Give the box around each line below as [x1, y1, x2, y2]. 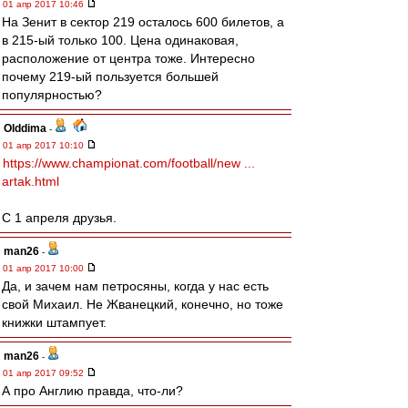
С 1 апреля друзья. [2, 210, 117, 225]
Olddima [4, 122, 46, 135]
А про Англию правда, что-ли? [2, 383, 183, 398]
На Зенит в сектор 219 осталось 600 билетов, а [2, 15, 284, 29]
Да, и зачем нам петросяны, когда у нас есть [2, 279, 269, 293]
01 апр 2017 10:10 [3, 140, 87, 150]
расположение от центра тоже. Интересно [2, 51, 255, 66]
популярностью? [2, 87, 102, 102]
